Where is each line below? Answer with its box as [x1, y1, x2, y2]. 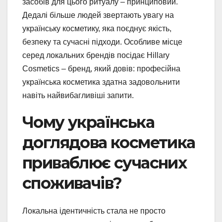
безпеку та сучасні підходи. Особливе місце [22, 37, 182, 46]
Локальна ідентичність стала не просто [22, 206, 166, 215]
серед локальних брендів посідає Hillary [22, 51, 169, 59]
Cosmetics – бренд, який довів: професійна [22, 64, 180, 73]
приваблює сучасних [22, 153, 187, 172]
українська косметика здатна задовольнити [22, 77, 180, 86]
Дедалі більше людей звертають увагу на [22, 10, 174, 19]
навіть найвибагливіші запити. [22, 91, 134, 100]
